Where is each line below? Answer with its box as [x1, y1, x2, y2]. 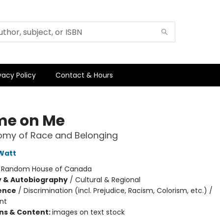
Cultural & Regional [75, 175, 140, 185]
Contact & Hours [55, 70, 113, 80]
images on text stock [52, 207, 125, 217]
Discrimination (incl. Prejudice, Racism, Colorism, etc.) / [23, 186, 213, 195]
